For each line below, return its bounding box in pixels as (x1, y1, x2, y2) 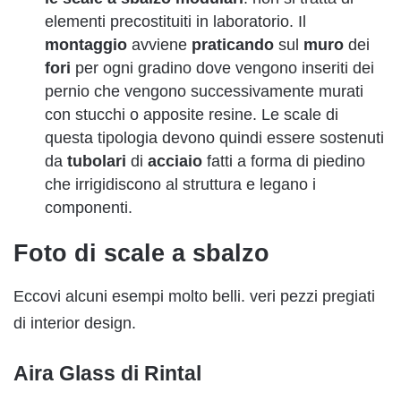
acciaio (148, 152, 202, 171)
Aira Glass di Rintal (13, 361, 201, 385)
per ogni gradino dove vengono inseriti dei (71, 59, 374, 78)
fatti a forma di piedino (202, 152, 365, 171)
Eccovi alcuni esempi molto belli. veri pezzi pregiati (13, 286, 375, 305)
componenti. (45, 199, 132, 218)
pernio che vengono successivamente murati (45, 82, 363, 101)
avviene (127, 36, 192, 55)
